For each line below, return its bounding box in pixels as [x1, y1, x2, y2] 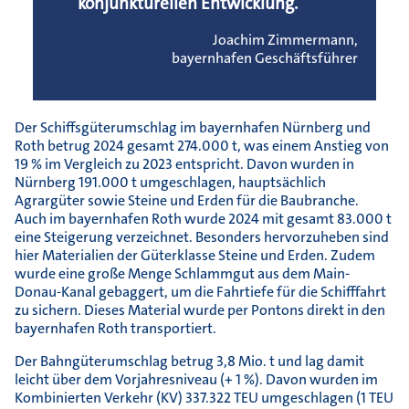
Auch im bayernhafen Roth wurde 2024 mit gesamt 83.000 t [15, 209, 392, 229]
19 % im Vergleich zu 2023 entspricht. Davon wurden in [15, 154, 354, 174]
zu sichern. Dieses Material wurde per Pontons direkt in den [15, 300, 385, 320]
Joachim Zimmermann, [213, 30, 358, 50]
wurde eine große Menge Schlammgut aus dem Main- [15, 264, 350, 284]
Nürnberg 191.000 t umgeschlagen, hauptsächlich [15, 173, 326, 193]
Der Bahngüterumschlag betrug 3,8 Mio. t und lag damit [15, 351, 364, 372]
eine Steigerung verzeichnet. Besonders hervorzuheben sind [15, 227, 389, 247]
